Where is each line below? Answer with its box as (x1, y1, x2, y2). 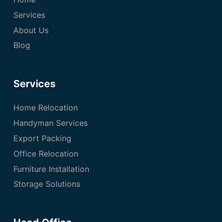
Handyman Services (13, 118, 88, 128)
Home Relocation (13, 103, 78, 113)
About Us (13, 25, 49, 35)
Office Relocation (13, 148, 78, 159)
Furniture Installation (13, 164, 89, 174)
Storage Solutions (13, 179, 80, 189)
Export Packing (13, 133, 71, 143)
